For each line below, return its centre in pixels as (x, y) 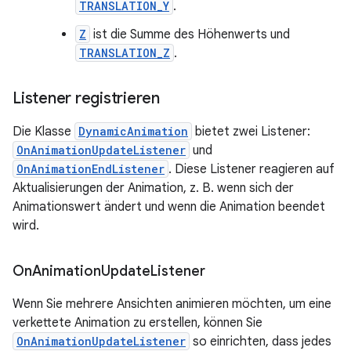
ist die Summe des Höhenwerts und (190, 34)
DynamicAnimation (133, 131)
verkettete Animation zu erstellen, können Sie (138, 323)
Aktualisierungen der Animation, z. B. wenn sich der (153, 188)
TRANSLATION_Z (125, 53)
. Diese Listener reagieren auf (251, 169)
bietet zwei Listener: (251, 132)
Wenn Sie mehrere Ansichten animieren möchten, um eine (172, 304)
